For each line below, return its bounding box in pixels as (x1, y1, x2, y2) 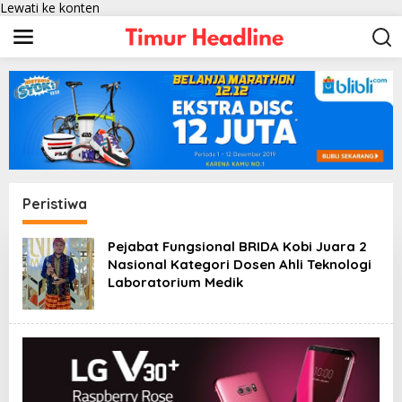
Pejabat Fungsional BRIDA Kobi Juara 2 (108, 238, 367, 256)
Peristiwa (22, 195, 87, 214)
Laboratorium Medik (108, 274, 243, 292)
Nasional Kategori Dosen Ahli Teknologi (108, 256, 371, 274)
